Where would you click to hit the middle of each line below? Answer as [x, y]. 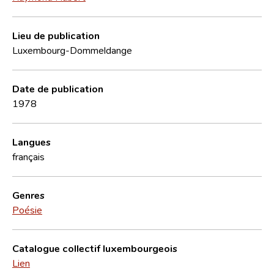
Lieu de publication [56, 35]
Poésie [27, 209]
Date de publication [58, 88]
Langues [31, 142]
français [28, 156]
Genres [28, 195]
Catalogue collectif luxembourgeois [95, 248]
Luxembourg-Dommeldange [72, 50]
